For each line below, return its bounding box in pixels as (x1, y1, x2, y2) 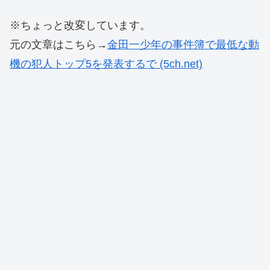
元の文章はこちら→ (10, 38, 107, 51)
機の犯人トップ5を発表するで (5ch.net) (10, 57, 202, 70)
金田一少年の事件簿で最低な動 (107, 38, 259, 51)
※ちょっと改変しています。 (10, 19, 151, 31)
